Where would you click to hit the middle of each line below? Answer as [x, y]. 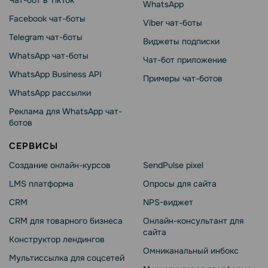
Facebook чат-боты [47, 19]
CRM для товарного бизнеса [66, 221]
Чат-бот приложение [185, 60]
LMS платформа [41, 184]
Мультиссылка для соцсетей [67, 258]
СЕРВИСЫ [33, 146]
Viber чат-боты [173, 23]
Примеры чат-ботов [183, 79]
